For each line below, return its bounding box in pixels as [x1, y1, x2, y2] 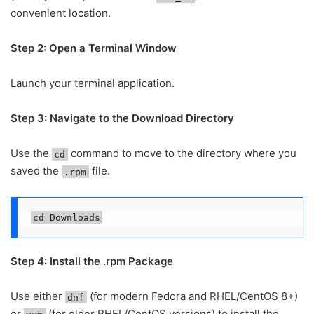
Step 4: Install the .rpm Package [11, 254, 173, 268]
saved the [11, 164, 62, 178]
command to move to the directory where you [67, 146, 296, 161]
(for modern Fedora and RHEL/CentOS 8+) [86, 289, 298, 303]
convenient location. [11, 6, 111, 20]
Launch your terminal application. [11, 76, 175, 90]
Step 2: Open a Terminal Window [11, 41, 177, 55]
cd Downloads [32, 212, 100, 223]
